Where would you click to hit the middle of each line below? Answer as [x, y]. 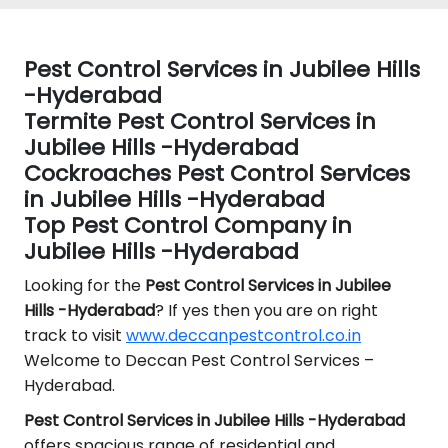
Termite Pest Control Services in [200, 121]
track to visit [75, 335]
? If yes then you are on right [266, 310]
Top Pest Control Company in [188, 225]
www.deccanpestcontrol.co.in [243, 335]
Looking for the [84, 285]
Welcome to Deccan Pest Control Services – [199, 360]
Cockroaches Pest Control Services [217, 173]
